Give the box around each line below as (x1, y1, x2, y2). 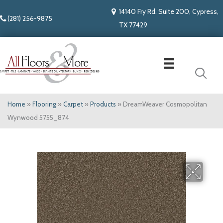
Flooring (32, 100, 56, 109)
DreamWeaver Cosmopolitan (123, 100, 207, 109)
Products (90, 100, 116, 109)
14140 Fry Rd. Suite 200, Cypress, (119, 7, 219, 16)
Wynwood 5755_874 (7, 113, 69, 122)
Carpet (63, 100, 83, 109)
